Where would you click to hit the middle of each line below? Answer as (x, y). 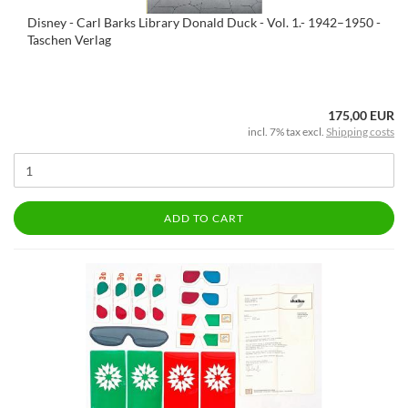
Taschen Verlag (69, 40)
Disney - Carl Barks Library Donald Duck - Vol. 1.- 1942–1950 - (204, 22)
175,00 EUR (361, 115)
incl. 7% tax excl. (287, 132)
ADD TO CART (204, 218)
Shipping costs (360, 132)
